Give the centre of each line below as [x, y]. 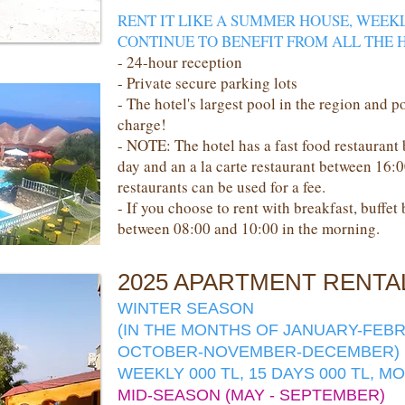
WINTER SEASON [186, 308]
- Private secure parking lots [207, 83]
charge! [142, 124]
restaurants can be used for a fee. [221, 187]
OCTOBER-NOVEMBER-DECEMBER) [259, 352]
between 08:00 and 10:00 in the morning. [249, 228]
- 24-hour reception [180, 62]
